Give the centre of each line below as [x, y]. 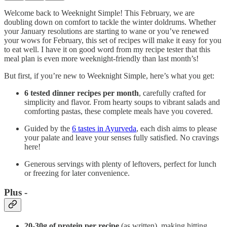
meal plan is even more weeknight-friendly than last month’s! [101, 58]
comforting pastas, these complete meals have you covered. [119, 111]
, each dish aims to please [177, 128]
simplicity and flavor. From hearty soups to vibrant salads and [122, 102]
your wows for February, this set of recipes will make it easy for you [113, 40]
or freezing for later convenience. [77, 173]
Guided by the [48, 128]
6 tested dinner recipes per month [82, 93]
